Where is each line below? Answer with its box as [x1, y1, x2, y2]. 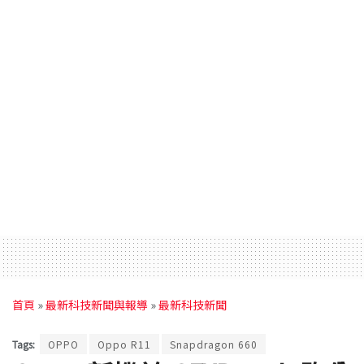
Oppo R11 [97, 336, 151, 351]
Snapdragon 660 [170, 336, 258, 351]
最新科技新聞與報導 [45, 297, 148, 314]
